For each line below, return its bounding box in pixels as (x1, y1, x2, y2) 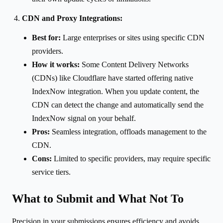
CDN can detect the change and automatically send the (32, 100, 204, 109)
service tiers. (32, 167, 71, 176)
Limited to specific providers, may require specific (52, 154, 211, 163)
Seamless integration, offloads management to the (50, 127, 207, 136)
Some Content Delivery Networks (80, 60, 189, 69)
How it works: (32, 60, 80, 69)
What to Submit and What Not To (12, 192, 184, 205)
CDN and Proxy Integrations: (22, 13, 122, 22)
